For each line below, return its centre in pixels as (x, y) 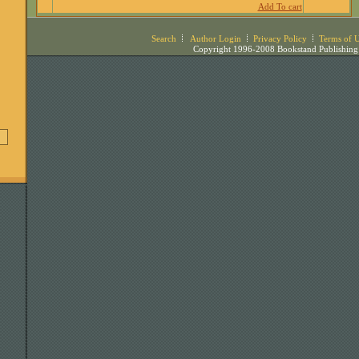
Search (163, 38)
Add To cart (280, 6)
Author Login (214, 38)
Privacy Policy (280, 38)
